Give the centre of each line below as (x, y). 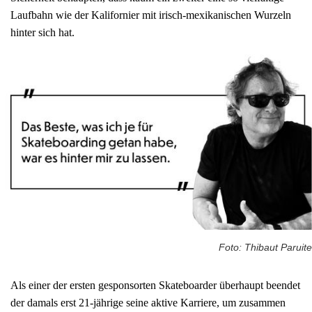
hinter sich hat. (42, 33)
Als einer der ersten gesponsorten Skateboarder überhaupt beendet (155, 286)
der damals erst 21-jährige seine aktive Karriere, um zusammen (148, 303)
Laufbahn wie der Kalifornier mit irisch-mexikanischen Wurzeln (151, 15)
